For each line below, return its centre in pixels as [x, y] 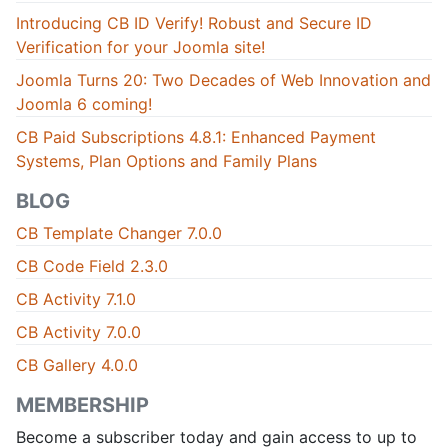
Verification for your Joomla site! [140, 47]
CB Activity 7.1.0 [76, 299]
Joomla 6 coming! [84, 104]
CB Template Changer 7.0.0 [119, 233]
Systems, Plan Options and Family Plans [166, 161]
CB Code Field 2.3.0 [92, 266]
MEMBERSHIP [82, 405]
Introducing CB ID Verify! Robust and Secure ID [194, 23]
